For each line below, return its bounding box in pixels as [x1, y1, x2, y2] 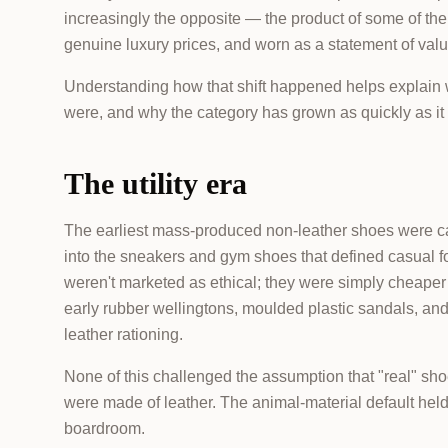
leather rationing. [64, 326, 183, 343]
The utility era [64, 167, 247, 200]
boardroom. [64, 420, 145, 437]
